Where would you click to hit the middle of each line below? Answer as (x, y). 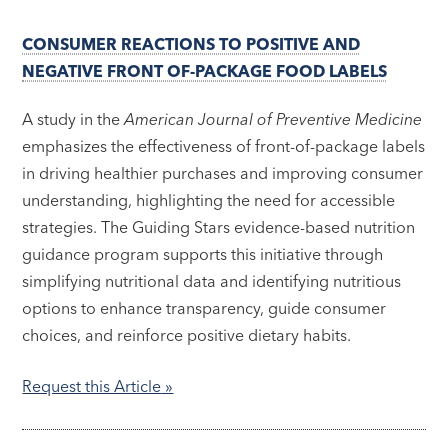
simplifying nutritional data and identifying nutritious (212, 280)
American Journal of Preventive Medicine (273, 118)
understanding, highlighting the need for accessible (209, 199)
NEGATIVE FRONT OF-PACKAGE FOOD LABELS (205, 70)
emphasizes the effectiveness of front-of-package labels (224, 145)
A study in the (73, 118)
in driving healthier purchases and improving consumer (223, 172)
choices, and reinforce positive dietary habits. (189, 334)
